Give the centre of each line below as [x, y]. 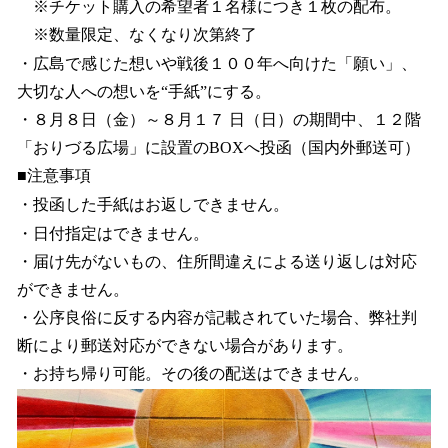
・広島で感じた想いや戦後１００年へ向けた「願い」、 [217, 64]
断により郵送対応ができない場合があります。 [185, 346]
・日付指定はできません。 [113, 233]
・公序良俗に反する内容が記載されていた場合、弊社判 [217, 318]
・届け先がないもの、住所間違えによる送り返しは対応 [217, 262]
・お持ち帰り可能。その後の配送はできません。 [193, 374]
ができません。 [73, 290]
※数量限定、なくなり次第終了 [137, 35]
